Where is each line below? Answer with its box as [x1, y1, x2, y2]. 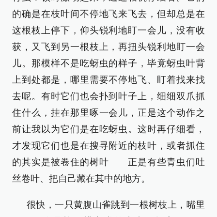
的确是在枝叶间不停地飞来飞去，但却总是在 [12, 9, 205, 19]
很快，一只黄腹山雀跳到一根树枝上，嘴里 [27, 200, 205, 210]
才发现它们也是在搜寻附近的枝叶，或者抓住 [12, 140, 205, 151]
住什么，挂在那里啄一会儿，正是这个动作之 [12, 108, 205, 118]
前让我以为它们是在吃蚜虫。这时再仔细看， [12, 124, 205, 134]
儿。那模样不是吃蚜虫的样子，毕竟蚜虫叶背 [12, 58, 205, 68]
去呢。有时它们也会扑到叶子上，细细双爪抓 [12, 91, 205, 101]
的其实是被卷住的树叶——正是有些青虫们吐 [12, 157, 205, 167]
